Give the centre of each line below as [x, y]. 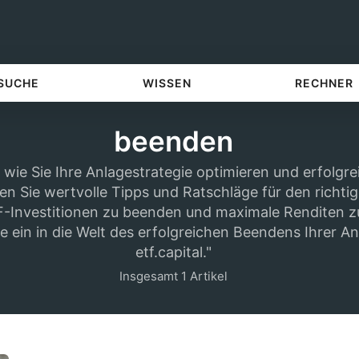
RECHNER [325, 83]
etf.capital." [173, 252]
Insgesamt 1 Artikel [173, 276]
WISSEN [167, 83]
